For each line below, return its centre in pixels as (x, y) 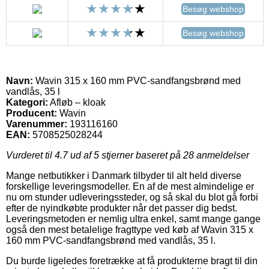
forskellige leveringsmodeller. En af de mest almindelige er (130, 186)
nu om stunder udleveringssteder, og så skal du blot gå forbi (132, 197)
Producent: (32, 113)
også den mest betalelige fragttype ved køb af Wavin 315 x (130, 229)
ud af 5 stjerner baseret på (125, 155)
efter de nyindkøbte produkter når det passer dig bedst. (122, 208)
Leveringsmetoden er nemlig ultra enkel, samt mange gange (133, 219)
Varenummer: (37, 124)
